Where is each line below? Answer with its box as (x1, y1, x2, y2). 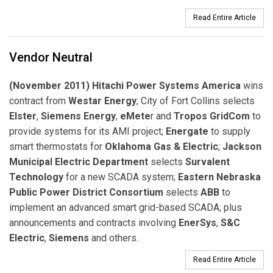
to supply (208, 125, 250, 137)
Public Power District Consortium (9, 186, 163, 198)
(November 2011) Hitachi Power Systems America (9, 79, 241, 91)
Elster (9, 110, 37, 122)
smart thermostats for (9, 140, 105, 152)
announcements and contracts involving (9, 216, 179, 229)
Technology (9, 171, 63, 183)
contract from (9, 94, 68, 107)
